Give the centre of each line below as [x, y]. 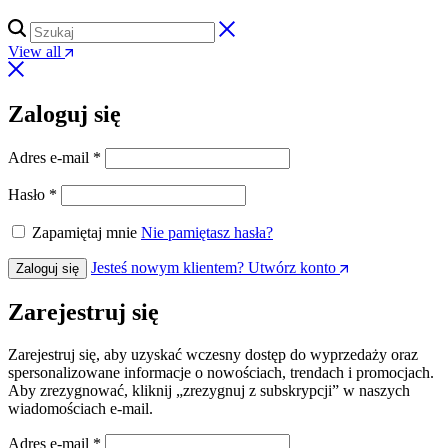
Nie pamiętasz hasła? [207, 233]
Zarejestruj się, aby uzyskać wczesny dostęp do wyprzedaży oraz [213, 355]
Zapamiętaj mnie [84, 233]
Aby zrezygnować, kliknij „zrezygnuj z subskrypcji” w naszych [209, 391]
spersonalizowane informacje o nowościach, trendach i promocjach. [221, 373]
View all [34, 52]
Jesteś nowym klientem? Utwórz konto [213, 268]
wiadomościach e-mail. [80, 409]
